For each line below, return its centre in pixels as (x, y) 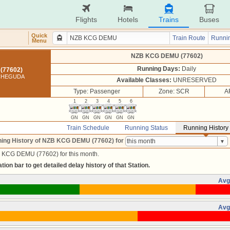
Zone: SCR (174, 91)
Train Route (189, 38)
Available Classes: (144, 80)
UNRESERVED (194, 80)
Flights (86, 20)
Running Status (146, 128)
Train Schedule (88, 128)
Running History (206, 128)
